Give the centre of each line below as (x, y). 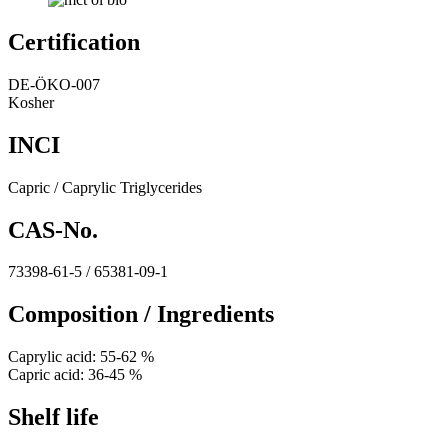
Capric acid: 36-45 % (75, 375)
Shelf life (53, 417)
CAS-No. (53, 229)
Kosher (31, 102)
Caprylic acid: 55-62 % (81, 357)
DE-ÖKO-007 (54, 84)
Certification (74, 41)
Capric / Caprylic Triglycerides (105, 187)
